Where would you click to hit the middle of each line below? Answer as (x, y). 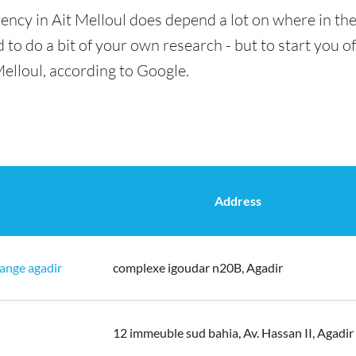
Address (238, 201)
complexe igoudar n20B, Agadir (198, 267)
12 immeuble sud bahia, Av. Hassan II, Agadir (233, 333)
